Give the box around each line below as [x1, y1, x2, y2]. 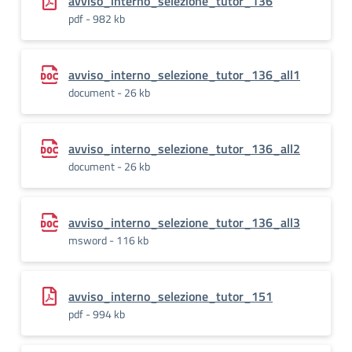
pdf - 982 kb [68, 10, 125, 27]
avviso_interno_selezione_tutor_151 [68, 287, 273, 306]
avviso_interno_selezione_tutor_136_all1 [68, 65, 300, 84]
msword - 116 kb [68, 232, 148, 248]
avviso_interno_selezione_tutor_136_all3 [68, 213, 300, 232]
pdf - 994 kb [68, 306, 125, 322]
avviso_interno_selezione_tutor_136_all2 [68, 139, 300, 158]
